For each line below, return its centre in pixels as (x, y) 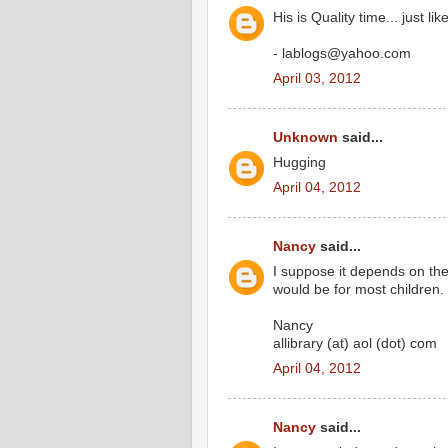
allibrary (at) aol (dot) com (355, 344)
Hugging (299, 163)
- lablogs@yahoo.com (342, 54)
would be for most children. (358, 290)
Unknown (305, 138)
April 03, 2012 (317, 78)
